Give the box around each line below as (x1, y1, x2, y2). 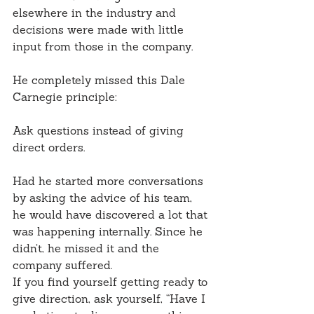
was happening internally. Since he (13, 227, 206, 239)
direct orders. (13, 143, 85, 155)
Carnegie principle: (13, 93, 117, 104)
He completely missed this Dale (13, 76, 189, 88)
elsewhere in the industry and (13, 8, 179, 20)
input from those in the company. (13, 42, 193, 54)
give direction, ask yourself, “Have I (13, 294, 209, 306)
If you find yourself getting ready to (13, 278, 211, 289)
